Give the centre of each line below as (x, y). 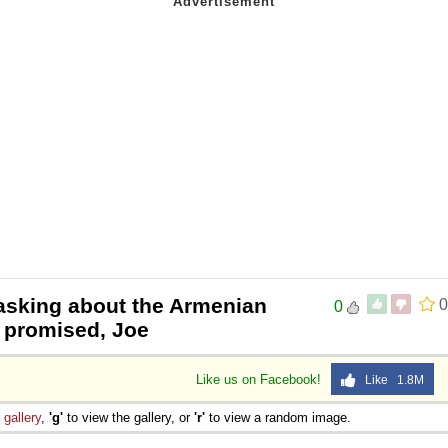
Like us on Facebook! (260, 379)
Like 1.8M (390, 379)
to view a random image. (278, 417)
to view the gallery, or (128, 417)
